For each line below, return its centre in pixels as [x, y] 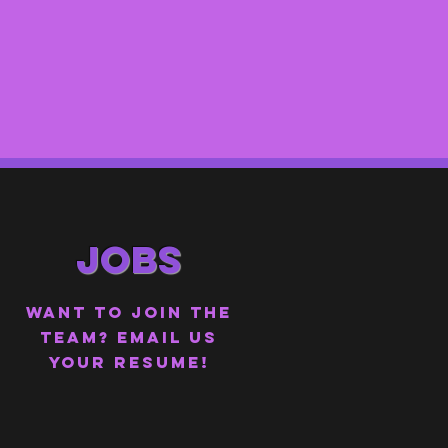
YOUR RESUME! [129, 362]
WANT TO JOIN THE [129, 312]
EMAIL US [167, 337]
